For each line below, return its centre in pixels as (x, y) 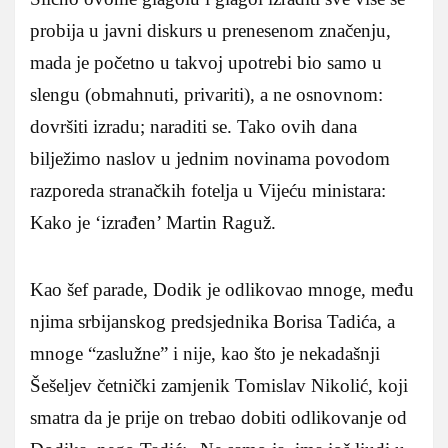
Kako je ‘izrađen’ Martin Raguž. (153, 223)
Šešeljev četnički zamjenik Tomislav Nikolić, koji (219, 386)
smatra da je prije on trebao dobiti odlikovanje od (218, 418)
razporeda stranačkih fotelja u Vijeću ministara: (208, 191)
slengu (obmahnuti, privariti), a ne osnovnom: (206, 95)
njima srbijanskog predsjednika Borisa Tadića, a (212, 322)
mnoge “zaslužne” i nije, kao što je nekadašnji (205, 354)
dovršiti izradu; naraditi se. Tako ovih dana (193, 127)
